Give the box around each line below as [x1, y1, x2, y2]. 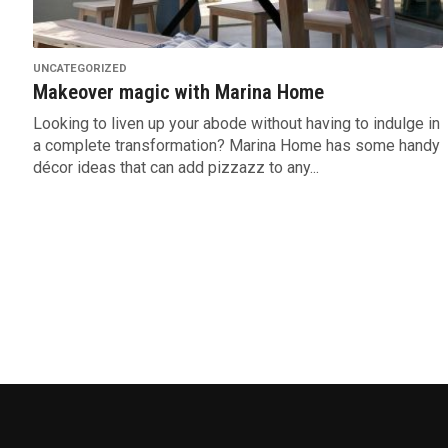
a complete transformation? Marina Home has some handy [32, 136, 440, 156]
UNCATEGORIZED [32, 62, 127, 76]
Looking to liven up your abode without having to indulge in [32, 114, 440, 134]
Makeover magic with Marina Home [32, 80, 324, 105]
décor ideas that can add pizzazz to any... [32, 158, 319, 178]
